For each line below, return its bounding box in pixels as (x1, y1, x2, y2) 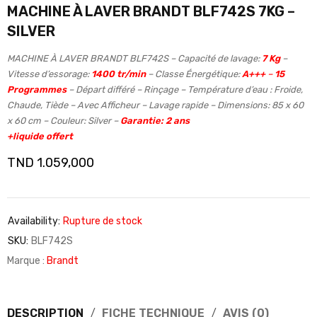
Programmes (7, 84, 67, 96)
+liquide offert (7, 131, 73, 142)
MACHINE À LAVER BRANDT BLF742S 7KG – (7, 3, 295, 21)
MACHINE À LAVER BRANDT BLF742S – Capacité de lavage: (7, 53, 260, 64)
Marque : (7, 255, 47, 267)
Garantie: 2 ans (120, 115, 190, 127)
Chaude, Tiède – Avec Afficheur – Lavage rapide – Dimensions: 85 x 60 (7, 100, 304, 111)
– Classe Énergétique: (146, 69, 242, 80)
